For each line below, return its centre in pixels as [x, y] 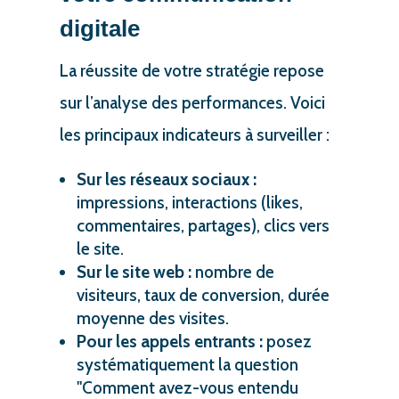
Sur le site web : [134, 272]
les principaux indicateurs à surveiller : [194, 134]
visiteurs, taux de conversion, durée [203, 295]
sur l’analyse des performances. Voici [192, 102]
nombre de [232, 272]
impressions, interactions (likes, [189, 202]
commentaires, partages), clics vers [203, 225]
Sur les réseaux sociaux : [166, 179]
